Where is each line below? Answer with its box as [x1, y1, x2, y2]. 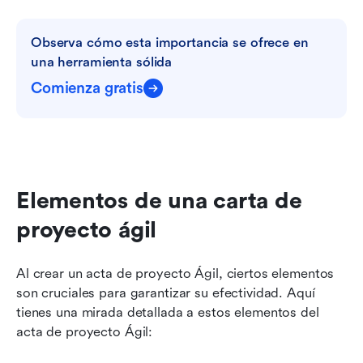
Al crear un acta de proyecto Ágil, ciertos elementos [16, 266, 335, 282]
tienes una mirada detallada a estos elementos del [16, 305, 319, 321]
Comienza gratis [31, 79, 143, 98]
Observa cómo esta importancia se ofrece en [31, 35, 309, 51]
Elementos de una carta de [16, 188, 302, 215]
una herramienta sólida [31, 54, 173, 70]
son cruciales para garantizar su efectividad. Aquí [16, 285, 315, 301]
